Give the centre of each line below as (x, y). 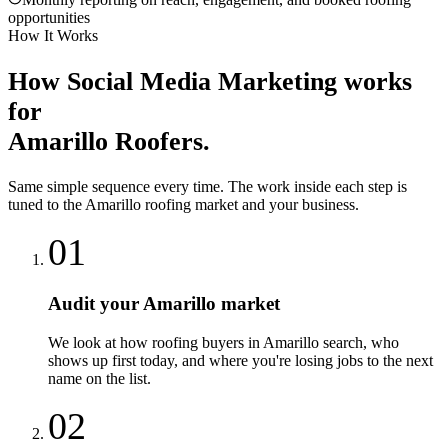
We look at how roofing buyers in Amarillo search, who (223, 342)
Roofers (159, 141)
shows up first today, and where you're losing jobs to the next (240, 360)
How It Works (53, 36)
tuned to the (46, 205)
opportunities (49, 18)
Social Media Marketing (202, 81)
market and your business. (275, 205)
